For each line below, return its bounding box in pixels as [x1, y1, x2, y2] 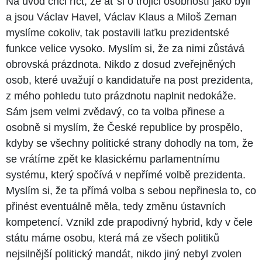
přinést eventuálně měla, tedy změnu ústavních [6, 200, 226, 212]
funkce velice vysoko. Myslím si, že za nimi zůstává [6, 42, 244, 54]
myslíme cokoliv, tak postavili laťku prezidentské [6, 26, 229, 39]
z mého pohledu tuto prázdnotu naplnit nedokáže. [6, 89, 236, 102]
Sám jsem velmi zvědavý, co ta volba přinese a [6, 105, 225, 118]
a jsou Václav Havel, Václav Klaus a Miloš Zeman [6, 11, 237, 23]
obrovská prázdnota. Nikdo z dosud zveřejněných [6, 58, 236, 70]
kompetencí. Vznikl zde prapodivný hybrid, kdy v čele [6, 216, 253, 228]
